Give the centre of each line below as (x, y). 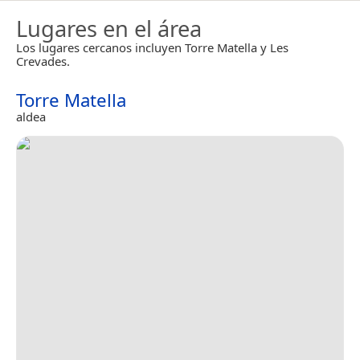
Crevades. (43, 61)
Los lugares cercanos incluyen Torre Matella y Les (152, 47)
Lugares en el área (109, 28)
